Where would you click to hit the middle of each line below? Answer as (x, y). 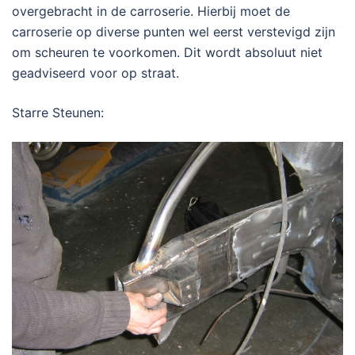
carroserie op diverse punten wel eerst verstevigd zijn (174, 31)
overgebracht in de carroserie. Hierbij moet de (151, 11)
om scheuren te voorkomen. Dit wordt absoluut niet (167, 52)
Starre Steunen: (58, 112)
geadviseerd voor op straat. (95, 73)
